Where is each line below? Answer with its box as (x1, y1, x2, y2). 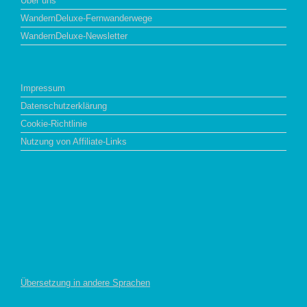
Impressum (21, 83, 65, 93)
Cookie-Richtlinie (21, 119, 87, 129)
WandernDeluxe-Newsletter (21, 31, 127, 41)
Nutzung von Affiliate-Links (21, 136, 127, 147)
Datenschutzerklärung (21, 101, 107, 111)
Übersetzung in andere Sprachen (21, 278, 150, 288)
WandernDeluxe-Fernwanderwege (21, 13, 152, 23)
